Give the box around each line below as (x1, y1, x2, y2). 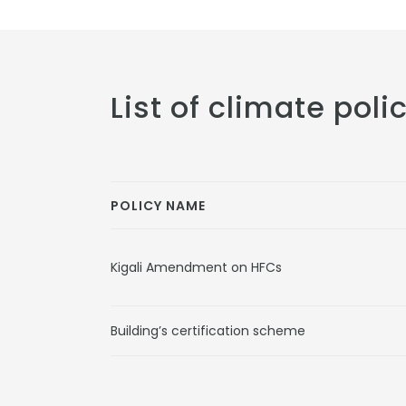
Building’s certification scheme (111, 322, 305, 340)
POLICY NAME (111, 197, 206, 215)
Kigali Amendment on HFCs (111, 258, 282, 276)
